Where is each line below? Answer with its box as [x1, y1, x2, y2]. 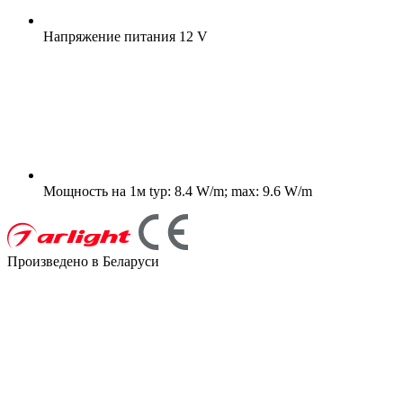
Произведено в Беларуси [7, 253, 159, 269]
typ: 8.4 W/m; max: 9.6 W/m [146, 183, 312, 199]
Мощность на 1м [43, 183, 146, 199]
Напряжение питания [43, 28, 175, 44]
